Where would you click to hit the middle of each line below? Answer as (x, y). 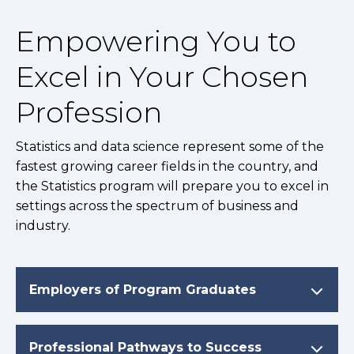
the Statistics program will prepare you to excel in (172, 186)
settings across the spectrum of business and (157, 206)
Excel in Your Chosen (162, 77)
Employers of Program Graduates (143, 290)
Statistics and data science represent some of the (170, 147)
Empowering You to (156, 41)
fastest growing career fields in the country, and (167, 167)
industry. (43, 226)
